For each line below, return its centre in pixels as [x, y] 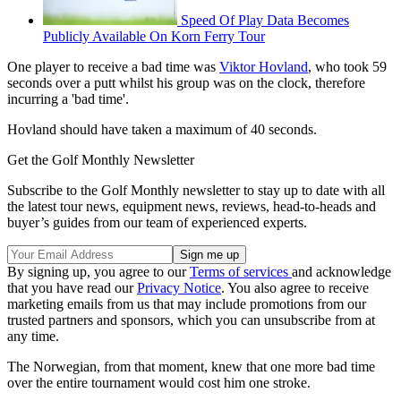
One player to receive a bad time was [113, 67]
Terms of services [241, 272]
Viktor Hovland [264, 67]
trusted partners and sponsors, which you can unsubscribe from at [191, 320]
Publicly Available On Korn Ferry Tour [154, 37]
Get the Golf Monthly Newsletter [101, 160]
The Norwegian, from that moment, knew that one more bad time [191, 367]
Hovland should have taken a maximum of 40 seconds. [162, 130]
